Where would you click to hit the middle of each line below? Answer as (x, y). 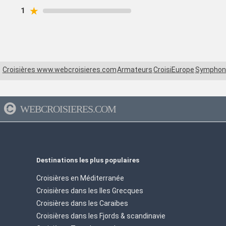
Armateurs (135, 70)
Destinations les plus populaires (88, 160)
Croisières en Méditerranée (80, 178)
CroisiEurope (174, 70)
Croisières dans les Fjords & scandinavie (101, 216)
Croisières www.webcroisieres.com (59, 70)
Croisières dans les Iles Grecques (90, 190)
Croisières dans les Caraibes (82, 203)
